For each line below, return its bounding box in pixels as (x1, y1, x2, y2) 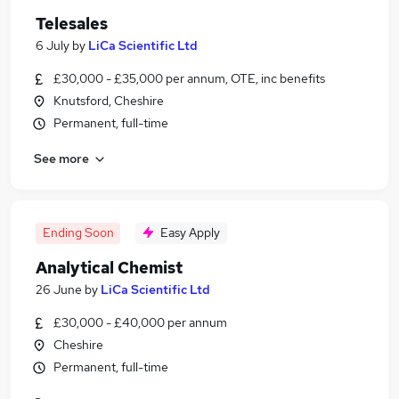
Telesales (36, 13, 108, 34)
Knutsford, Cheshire (53, 93, 164, 109)
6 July (36, 37, 69, 53)
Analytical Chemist (36, 257, 183, 278)
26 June (36, 281, 82, 297)
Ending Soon (42, 224, 114, 240)
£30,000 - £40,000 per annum (53, 314, 227, 330)
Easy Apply (160, 224, 220, 240)
